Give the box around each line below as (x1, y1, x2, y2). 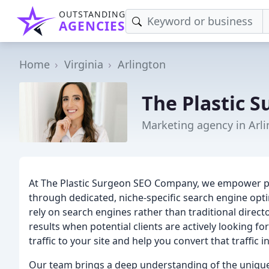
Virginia (64, 57, 103, 71)
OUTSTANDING (59, 8, 125, 20)
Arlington (118, 57, 166, 71)
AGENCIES (59, 17, 125, 34)
